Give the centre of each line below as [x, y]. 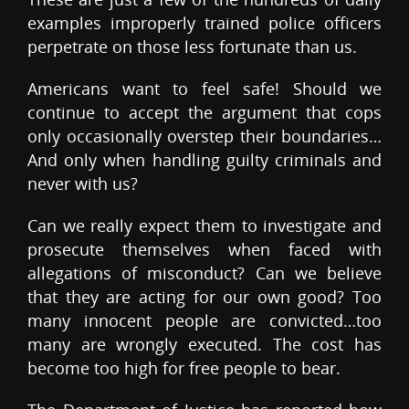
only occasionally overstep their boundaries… [204, 136]
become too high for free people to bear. [184, 368]
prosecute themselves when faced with [204, 250]
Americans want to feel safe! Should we [204, 89]
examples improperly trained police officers [204, 23]
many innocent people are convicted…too [204, 321]
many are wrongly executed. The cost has [204, 345]
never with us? [83, 184]
